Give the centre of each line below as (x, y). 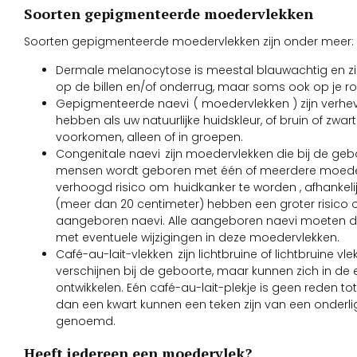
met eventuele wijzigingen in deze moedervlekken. (198, 237)
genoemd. (86, 321)
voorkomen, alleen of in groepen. (149, 137)
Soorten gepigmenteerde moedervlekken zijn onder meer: (189, 42)
